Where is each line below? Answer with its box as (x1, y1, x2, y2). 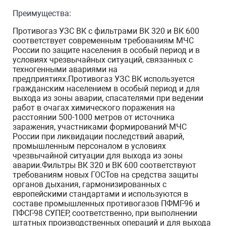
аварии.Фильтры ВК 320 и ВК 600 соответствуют (13, 160, 196, 170)
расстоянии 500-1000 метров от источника (13, 112, 175, 122)
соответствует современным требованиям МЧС (13, 36, 194, 45)
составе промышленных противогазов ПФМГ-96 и (13, 199, 200, 208)
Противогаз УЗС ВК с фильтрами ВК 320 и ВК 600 (13, 26, 199, 36)
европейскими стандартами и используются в (13, 189, 188, 199)
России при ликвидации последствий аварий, (13, 132, 184, 141)
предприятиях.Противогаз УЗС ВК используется (13, 74, 195, 84)
